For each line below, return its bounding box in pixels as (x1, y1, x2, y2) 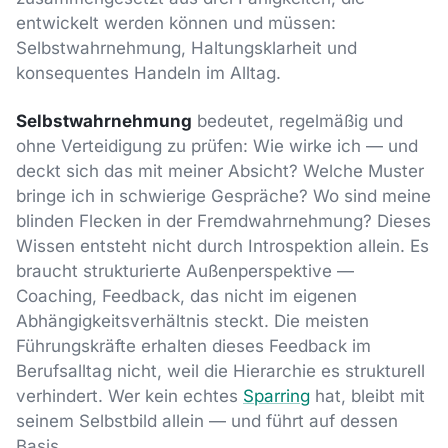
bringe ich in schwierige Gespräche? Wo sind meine (16, 186, 431, 207)
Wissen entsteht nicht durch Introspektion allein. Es (16, 236, 429, 257)
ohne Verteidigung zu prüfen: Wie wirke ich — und (16, 136, 418, 157)
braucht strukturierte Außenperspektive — (16, 261, 354, 282)
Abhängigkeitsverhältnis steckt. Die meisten (16, 311, 369, 332)
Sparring (243, 386, 310, 407)
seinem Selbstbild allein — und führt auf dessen (16, 411, 398, 432)
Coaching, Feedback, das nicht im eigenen (16, 286, 357, 307)
